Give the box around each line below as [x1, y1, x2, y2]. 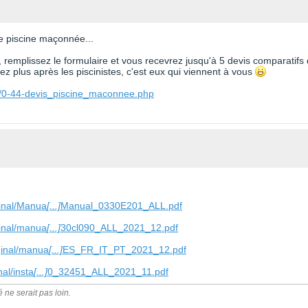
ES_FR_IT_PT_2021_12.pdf [63, 244, 186, 255]
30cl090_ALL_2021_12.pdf [60, 222, 178, 233]
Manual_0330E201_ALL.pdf [60, 200, 182, 211]
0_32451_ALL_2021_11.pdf [47, 266, 168, 277]
